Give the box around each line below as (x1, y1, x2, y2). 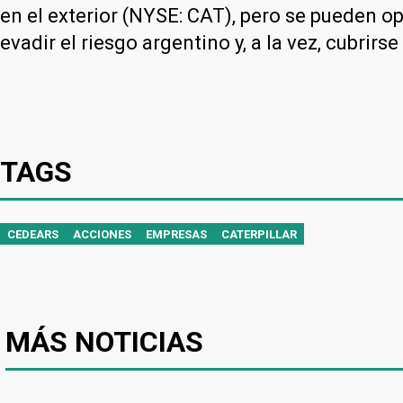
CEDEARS (7, 227, 58, 241)
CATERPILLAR (221, 227, 297, 241)
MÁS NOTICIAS (5, 324, 203, 359)
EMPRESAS (146, 227, 207, 241)
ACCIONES (73, 227, 131, 241)
